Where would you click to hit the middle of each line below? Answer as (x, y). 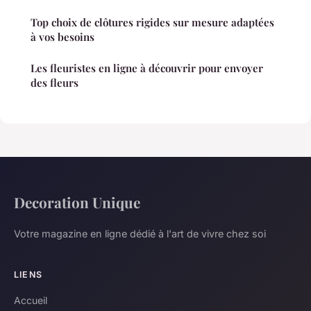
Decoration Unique (77, 202)
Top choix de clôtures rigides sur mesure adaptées (152, 22)
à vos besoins (62, 36)
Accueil (31, 300)
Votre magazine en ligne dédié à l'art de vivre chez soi (140, 233)
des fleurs (54, 82)
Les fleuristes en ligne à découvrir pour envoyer (147, 68)
